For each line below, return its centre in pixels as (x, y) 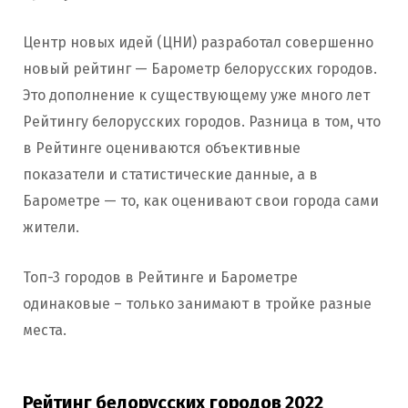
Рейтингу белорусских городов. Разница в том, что (202, 122)
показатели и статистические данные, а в (170, 175)
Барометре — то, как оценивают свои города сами (201, 201)
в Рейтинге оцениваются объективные (162, 148)
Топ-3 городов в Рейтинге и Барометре (160, 278)
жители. (51, 228)
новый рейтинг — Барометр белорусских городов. (200, 69)
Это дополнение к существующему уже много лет (196, 96)
